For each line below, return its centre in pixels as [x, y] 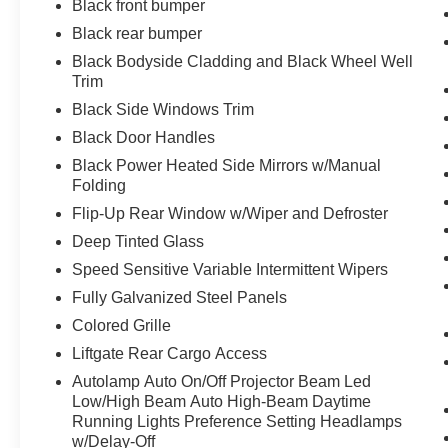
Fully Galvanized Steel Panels [180, 297]
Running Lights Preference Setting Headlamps [237, 421]
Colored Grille [122, 325]
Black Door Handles [144, 137]
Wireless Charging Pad [175, 40]
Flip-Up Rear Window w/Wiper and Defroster [230, 213]
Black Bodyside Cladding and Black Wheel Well [243, 61]
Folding [99, 185]
